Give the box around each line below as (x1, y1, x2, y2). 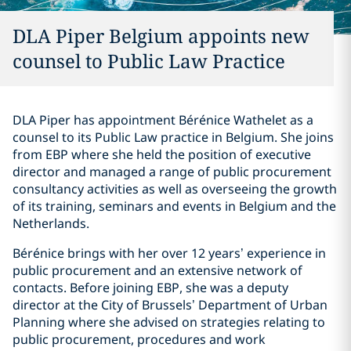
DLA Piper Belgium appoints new (13, 23, 309, 49)
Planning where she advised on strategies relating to (13, 313, 325, 331)
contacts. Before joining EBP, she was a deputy (13, 279, 288, 296)
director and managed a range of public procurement (13, 163, 331, 180)
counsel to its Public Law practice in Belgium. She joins (13, 128, 334, 146)
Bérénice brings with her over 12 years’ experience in (13, 244, 326, 262)
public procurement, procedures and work (13, 331, 266, 348)
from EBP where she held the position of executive (13, 146, 311, 163)
